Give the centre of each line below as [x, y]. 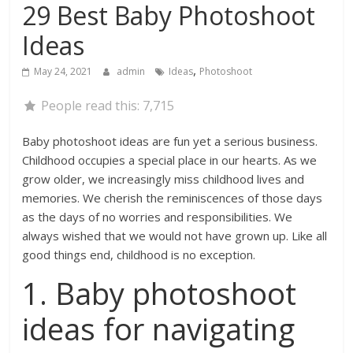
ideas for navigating [159, 329]
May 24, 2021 [63, 72]
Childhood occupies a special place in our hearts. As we [170, 160]
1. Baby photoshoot [160, 294]
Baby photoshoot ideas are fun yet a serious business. [170, 141]
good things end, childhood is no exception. [139, 255]
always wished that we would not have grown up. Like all [175, 236]
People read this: [92, 106]
